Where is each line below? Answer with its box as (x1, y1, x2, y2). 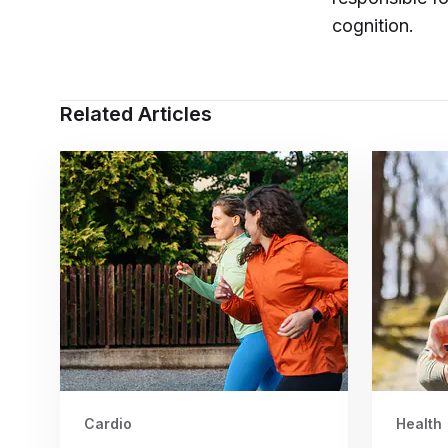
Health (396, 415, 442, 432)
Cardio (84, 415, 132, 432)
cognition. (332, 15, 419, 36)
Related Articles (60, 102, 212, 126)
